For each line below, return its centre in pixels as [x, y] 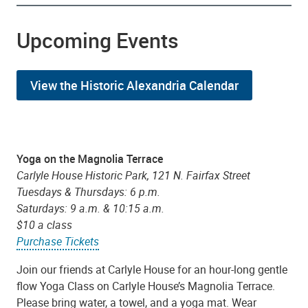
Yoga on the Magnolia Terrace [90, 158]
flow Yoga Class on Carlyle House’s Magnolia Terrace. [146, 286]
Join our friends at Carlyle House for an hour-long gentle [152, 270]
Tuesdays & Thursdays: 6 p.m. [88, 191]
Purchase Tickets [58, 241]
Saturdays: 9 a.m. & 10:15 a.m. [92, 208]
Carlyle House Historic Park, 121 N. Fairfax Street [133, 175]
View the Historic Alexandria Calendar [134, 85]
